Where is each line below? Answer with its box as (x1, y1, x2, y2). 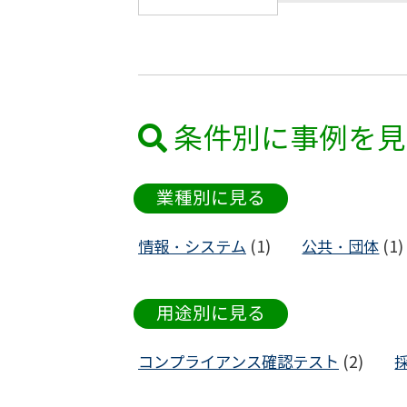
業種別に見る (156, 187, 265, 209)
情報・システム (138, 237, 246, 256)
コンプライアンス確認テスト (138, 352, 339, 372)
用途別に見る (156, 303, 265, 324)
